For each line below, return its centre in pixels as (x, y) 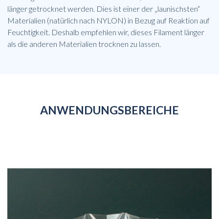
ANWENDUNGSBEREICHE (109, 110)
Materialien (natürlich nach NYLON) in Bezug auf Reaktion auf (109, 20)
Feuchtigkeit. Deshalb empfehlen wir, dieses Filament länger (106, 32)
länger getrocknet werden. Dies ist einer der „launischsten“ (104, 8)
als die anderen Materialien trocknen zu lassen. (84, 44)
